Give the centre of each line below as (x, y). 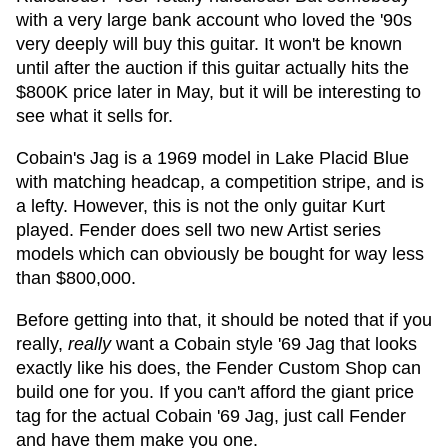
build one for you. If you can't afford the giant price (215, 392)
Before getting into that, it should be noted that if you (224, 320)
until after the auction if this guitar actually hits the (212, 68)
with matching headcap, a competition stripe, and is (220, 182)
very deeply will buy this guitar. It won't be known (209, 44)
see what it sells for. (94, 116)
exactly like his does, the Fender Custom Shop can (218, 368)
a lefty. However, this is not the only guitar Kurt (200, 206)
